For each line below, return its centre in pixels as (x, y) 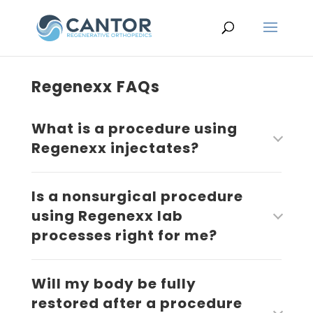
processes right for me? (124, 235)
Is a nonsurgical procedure (137, 196)
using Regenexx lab (107, 216)
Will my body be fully (114, 284)
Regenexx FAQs (95, 87)
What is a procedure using (134, 129)
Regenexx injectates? (115, 148)
